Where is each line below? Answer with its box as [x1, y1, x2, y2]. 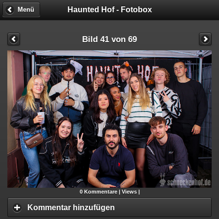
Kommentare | [82, 189, 122, 195]
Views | [121, 189, 140, 195]
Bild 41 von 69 [82, 34, 137, 44]
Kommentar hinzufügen [27, 203, 115, 212]
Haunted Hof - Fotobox [67, 5, 152, 14]
